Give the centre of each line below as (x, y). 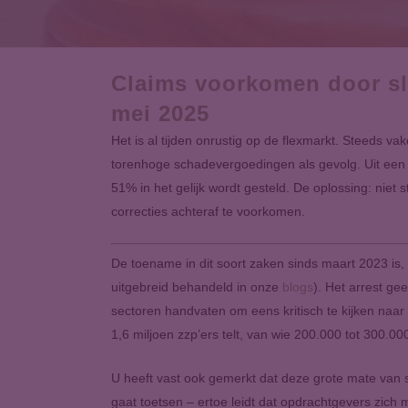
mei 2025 (160, 113)
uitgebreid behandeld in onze (197, 287)
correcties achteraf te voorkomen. (208, 211)
